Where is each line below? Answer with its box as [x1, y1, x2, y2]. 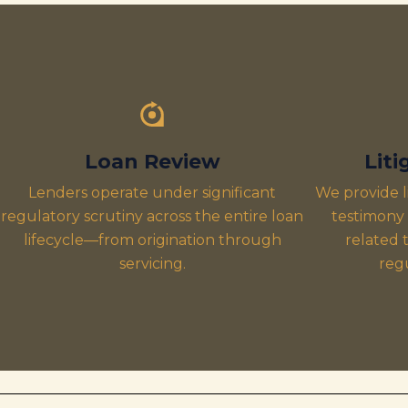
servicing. [118, 255, 186, 272]
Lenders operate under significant [28, 184, 276, 201]
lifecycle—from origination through [23, 231, 281, 249]
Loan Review [84, 149, 220, 174]
